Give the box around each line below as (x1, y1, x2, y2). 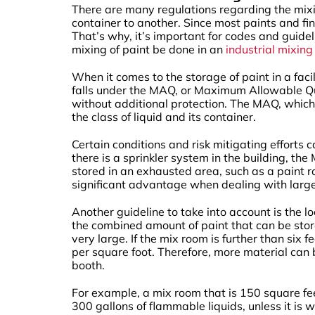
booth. (72, 257, 105, 272)
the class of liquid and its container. (72, 109, 256, 124)
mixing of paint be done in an (72, 41, 226, 56)
